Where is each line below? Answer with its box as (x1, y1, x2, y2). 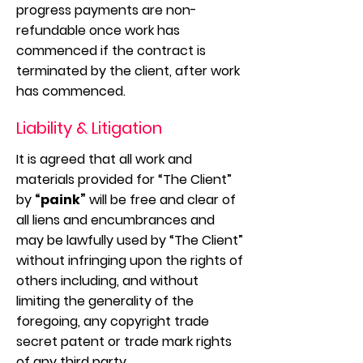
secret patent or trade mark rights (16, 332, 232, 351)
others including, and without (16, 271, 199, 290)
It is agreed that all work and (16, 150, 192, 169)
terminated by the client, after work (16, 62, 240, 80)
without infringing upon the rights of (16, 251, 243, 270)
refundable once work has (16, 21, 180, 40)
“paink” (35, 190, 86, 209)
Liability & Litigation (16, 117, 162, 139)
